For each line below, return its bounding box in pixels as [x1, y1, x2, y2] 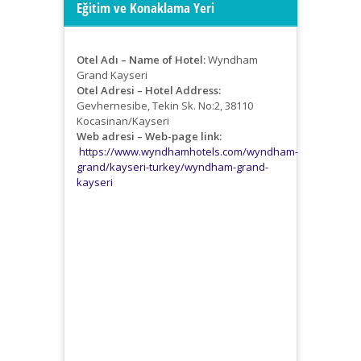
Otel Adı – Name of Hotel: [77, 52, 205, 67]
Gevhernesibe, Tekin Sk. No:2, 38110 [77, 98, 253, 113]
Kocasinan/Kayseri [77, 113, 169, 128]
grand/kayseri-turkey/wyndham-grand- [77, 159, 268, 174]
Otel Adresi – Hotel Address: [77, 82, 221, 98]
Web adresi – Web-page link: [77, 128, 224, 143]
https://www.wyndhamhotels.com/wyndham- [79, 143, 298, 159]
